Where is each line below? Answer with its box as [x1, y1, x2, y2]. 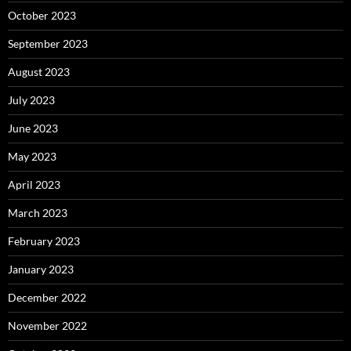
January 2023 [8, 262, 74, 276]
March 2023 [8, 206, 67, 219]
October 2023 [8, 9, 76, 22]
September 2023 [8, 37, 88, 50]
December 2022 [8, 291, 86, 304]
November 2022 [8, 319, 87, 332]
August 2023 [8, 65, 70, 78]
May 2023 [8, 150, 56, 163]
